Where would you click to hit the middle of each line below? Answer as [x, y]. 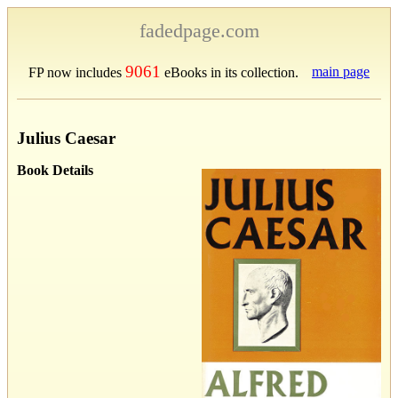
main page [341, 72]
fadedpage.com [199, 31]
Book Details [55, 170]
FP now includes [77, 72]
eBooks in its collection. [230, 72]
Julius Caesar [66, 138]
